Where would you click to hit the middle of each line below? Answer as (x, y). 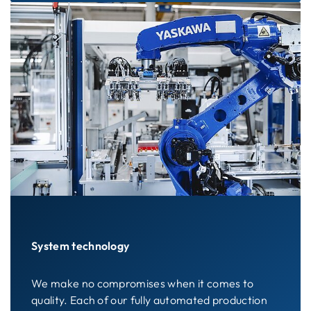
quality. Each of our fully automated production (150, 300)
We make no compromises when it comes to (143, 283)
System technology (81, 245)
